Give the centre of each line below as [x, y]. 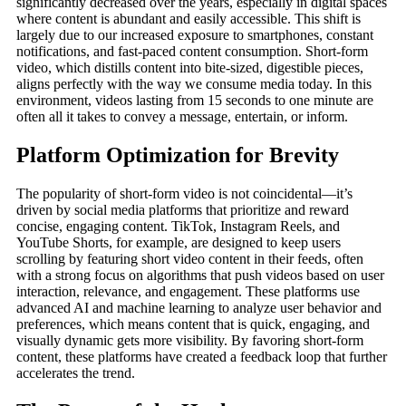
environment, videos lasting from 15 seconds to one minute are [195, 101]
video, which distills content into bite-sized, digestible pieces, [190, 68]
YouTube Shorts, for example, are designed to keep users [179, 243]
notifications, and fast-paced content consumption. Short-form [192, 52]
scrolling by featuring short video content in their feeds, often [190, 259]
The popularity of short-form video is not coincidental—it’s [184, 194]
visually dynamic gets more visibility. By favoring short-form [190, 341]
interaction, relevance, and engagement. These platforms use [188, 292]
